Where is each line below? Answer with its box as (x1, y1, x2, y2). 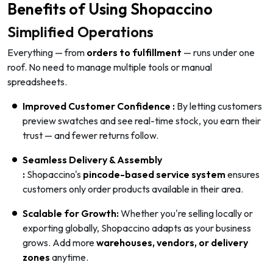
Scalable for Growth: (23, 207, 121, 219)
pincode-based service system (83, 168, 225, 180)
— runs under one (182, 46, 255, 58)
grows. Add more (23, 236, 96, 249)
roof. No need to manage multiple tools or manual (7, 60, 212, 73)
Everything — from (7, 46, 87, 58)
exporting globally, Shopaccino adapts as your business (23, 221, 251, 234)
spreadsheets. (7, 75, 67, 88)
